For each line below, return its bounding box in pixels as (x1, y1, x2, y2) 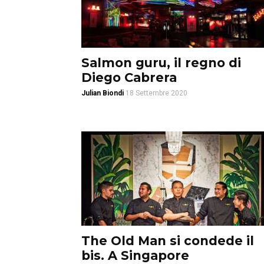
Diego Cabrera (81, 70, 177, 85)
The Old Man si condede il (81, 233, 254, 248)
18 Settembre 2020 (126, 89, 187, 97)
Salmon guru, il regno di (81, 55, 241, 70)
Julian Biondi (81, 89, 124, 97)
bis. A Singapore (81, 248, 189, 263)
